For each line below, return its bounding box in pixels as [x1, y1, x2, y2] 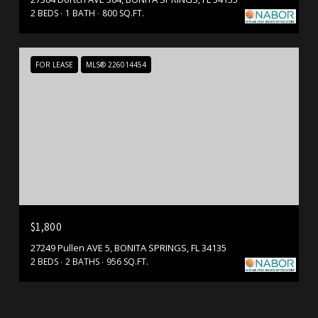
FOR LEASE [35, 60, 73, 70]
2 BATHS [65, 255, 99, 268]
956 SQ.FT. [106, 255, 148, 268]
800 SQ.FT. [102, 7, 144, 19]
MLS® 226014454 [86, 60, 146, 70]
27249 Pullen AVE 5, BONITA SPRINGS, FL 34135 [31, 241, 226, 254]
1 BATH [65, 7, 95, 19]
